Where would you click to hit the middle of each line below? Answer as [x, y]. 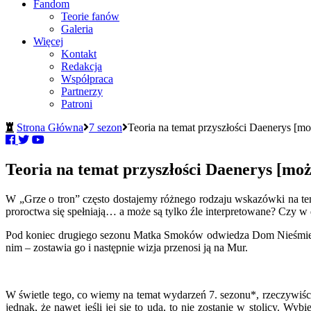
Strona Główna [50, 128]
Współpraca [87, 79]
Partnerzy [82, 92]
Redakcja [82, 67]
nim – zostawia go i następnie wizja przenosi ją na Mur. [127, 248]
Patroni [77, 104]
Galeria [77, 29]
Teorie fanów [90, 17]
